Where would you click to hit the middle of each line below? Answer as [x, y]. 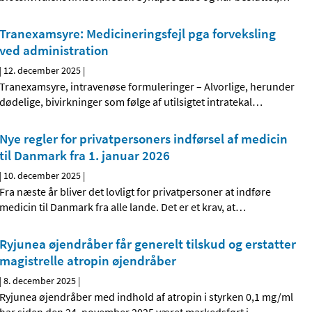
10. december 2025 [42, 176]
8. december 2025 [40, 281]
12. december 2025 [42, 71]
